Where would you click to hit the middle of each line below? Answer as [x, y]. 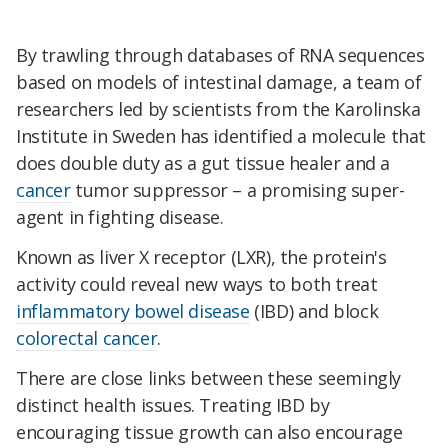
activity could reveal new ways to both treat [197, 284]
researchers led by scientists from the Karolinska [218, 109]
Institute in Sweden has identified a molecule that [221, 136]
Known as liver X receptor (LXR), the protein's [201, 257]
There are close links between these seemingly [209, 378]
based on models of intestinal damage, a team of [219, 82]
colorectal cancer [87, 338]
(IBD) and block [314, 311]
